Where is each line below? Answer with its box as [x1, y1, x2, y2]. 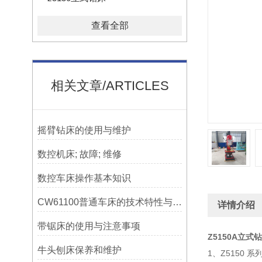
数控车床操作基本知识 [37, 173, 131, 183]
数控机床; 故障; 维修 [37, 149, 122, 159]
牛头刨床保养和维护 [37, 245, 122, 255]
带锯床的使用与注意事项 [37, 221, 140, 231]
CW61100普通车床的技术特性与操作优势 [172, 197, 182, 207]
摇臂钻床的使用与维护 [37, 125, 131, 135]
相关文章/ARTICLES [50, 78, 169, 93]
